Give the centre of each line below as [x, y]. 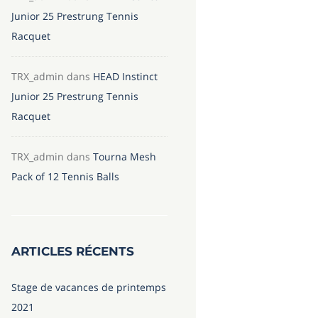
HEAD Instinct [125, 76]
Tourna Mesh [124, 156]
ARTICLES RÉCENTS [72, 251]
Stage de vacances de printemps [88, 287]
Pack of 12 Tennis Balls [65, 176]
